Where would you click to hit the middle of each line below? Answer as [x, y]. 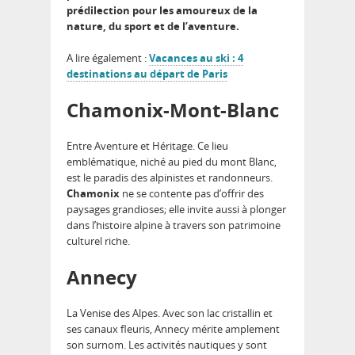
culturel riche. [98, 240]
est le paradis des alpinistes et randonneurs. [170, 177]
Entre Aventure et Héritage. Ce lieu [147, 145]
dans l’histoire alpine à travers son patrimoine [174, 225]
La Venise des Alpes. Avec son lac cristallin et [170, 313]
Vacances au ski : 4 [196, 57]
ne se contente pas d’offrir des [192, 193]
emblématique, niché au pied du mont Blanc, [172, 161]
